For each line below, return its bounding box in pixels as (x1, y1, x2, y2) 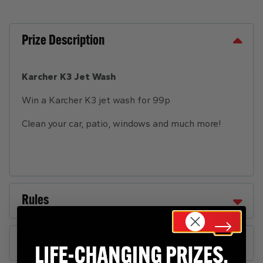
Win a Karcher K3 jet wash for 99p (22, 95, 170, 106)
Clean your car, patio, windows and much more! (22, 118, 221, 129)
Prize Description (22, 34, 104, 48)
